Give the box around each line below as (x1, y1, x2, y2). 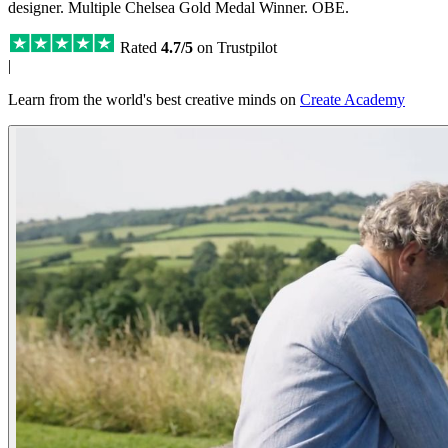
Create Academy (300, 90, 405, 108)
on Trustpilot (193, 38, 277, 56)
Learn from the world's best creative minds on (8, 90, 300, 108)
